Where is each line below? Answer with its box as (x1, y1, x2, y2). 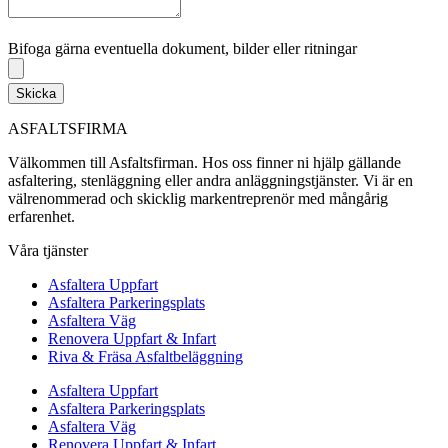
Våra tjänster (8, 242, 88, 260)
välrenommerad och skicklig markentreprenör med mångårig (8, 190, 388, 208)
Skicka (16, 86, 56, 102)
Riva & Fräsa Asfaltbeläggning (48, 348, 243, 366)
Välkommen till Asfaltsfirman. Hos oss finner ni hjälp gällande (8, 154, 401, 172)
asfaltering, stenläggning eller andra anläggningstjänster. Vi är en (8, 172, 413, 190)
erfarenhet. (8, 208, 75, 226)
